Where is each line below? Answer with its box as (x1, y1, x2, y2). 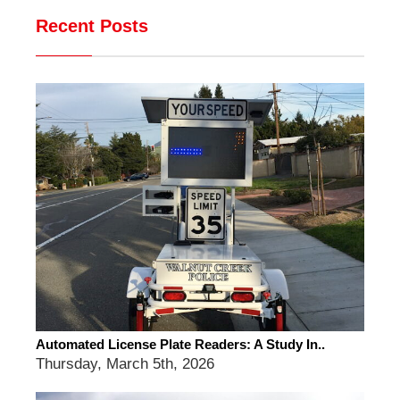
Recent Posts (36, 16, 148, 37)
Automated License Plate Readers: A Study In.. (36, 336, 325, 352)
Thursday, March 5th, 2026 (36, 354, 214, 371)
